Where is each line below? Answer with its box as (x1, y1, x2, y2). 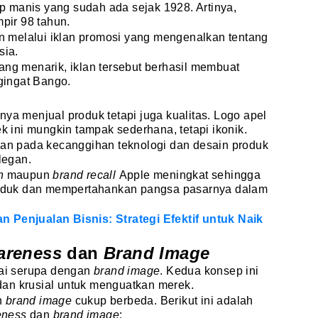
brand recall (53, 169, 119, 182)
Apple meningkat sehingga (119, 169, 261, 182)
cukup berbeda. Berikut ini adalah (75, 295, 253, 307)
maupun (6, 169, 53, 182)
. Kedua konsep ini (160, 265, 259, 278)
